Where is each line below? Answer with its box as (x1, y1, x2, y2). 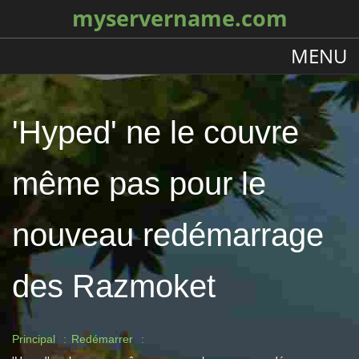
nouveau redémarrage (12, 217, 324, 252)
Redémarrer (71, 333, 133, 345)
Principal (12, 333, 55, 345)
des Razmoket (12, 268, 216, 304)
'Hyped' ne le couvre (12, 115, 299, 150)
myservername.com (71, 4, 288, 33)
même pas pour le (12, 166, 266, 201)
